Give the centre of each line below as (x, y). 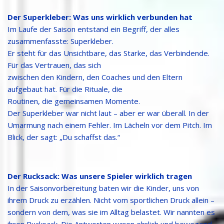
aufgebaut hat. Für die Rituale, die (65, 89)
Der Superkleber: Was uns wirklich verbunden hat (100, 17)
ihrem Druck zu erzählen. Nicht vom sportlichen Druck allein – (111, 200)
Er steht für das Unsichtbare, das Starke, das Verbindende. (108, 53)
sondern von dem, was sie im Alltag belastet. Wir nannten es (111, 212)
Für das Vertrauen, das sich (54, 65)
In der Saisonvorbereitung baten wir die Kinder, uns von (103, 188)
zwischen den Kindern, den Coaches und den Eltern (95, 77)
